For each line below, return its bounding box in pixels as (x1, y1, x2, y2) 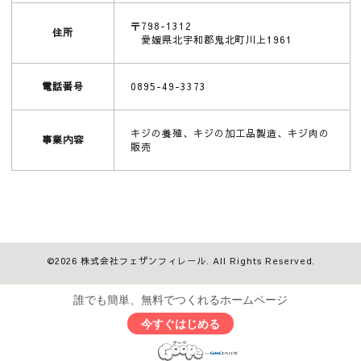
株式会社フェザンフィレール (80, 255, 206, 267)
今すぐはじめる (141, 317, 220, 330)
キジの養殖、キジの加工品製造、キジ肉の (130, 127, 330, 139)
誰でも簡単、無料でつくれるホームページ (73, 293, 288, 307)
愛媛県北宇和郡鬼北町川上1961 (130, 33, 293, 46)
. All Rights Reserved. (205, 255, 315, 267)
